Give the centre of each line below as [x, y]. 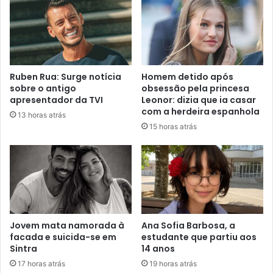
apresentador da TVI [56, 100]
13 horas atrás [42, 115]
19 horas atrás [173, 264]
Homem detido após [187, 77]
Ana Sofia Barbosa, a [188, 226]
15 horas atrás [173, 127]
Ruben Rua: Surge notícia [66, 77]
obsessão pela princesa [195, 89]
